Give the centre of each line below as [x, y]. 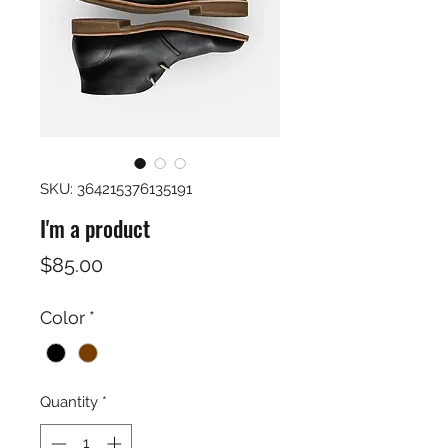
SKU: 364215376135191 [116, 189]
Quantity [69, 402]
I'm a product [95, 228]
